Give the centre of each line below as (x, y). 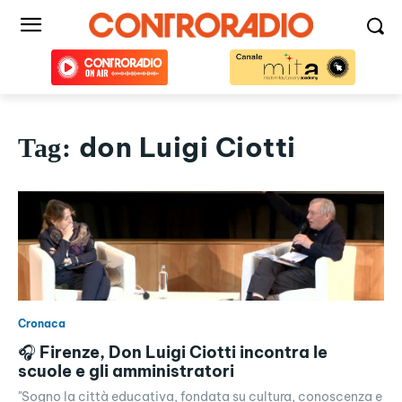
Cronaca (42, 324)
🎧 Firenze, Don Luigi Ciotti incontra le (173, 353)
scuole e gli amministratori (126, 371)
